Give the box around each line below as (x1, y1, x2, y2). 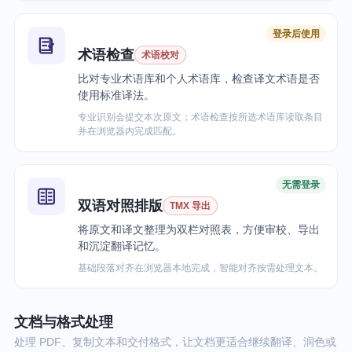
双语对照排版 (78, 198, 163, 214)
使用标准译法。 (78, 89, 155, 101)
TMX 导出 (170, 200, 211, 211)
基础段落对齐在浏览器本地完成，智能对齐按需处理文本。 (78, 262, 323, 273)
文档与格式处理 (14, 314, 113, 330)
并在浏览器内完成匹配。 (78, 126, 181, 137)
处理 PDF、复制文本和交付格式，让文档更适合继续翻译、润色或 (14, 335, 336, 348)
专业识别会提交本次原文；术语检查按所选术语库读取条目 (78, 112, 323, 123)
